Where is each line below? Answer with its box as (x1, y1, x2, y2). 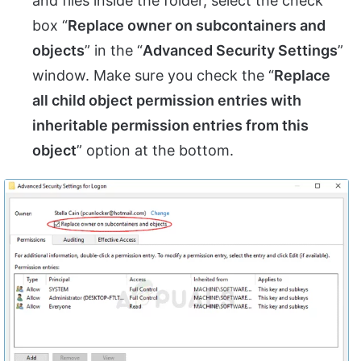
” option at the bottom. (77, 142, 234, 160)
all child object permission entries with (32, 92, 301, 110)
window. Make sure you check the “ (32, 67, 274, 85)
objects (32, 42, 85, 60)
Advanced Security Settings (143, 42, 338, 60)
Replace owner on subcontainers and (68, 17, 326, 35)
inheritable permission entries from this (32, 117, 309, 135)
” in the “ (85, 42, 143, 60)
